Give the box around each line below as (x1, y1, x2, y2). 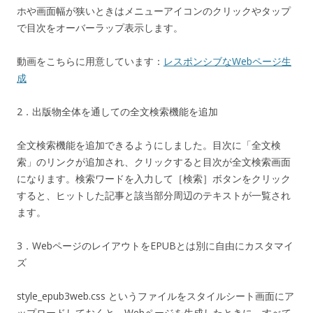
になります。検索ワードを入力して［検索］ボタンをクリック (17, 171, 291, 185)
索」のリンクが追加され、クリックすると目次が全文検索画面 (17, 154, 291, 168)
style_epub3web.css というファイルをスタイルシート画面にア (17, 289, 294, 303)
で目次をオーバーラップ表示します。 (17, 20, 183, 34)
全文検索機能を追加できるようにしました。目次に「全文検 (17, 138, 281, 152)
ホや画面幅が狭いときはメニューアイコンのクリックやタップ (17, 3, 291, 17)
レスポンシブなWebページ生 (163, 54, 291, 68)
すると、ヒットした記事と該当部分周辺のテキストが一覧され (17, 188, 291, 202)
